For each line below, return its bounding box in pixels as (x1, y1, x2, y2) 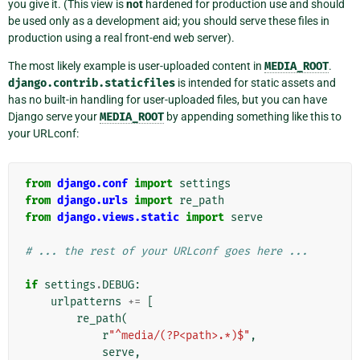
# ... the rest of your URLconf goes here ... (25, 243, 308, 258)
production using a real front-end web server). (8, 31, 235, 44)
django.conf (57, 176, 128, 190)
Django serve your (8, 109, 100, 123)
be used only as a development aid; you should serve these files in (8, 14, 329, 27)
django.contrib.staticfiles (8, 76, 175, 90)
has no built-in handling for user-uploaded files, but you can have (8, 92, 327, 106)
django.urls (57, 193, 128, 207)
